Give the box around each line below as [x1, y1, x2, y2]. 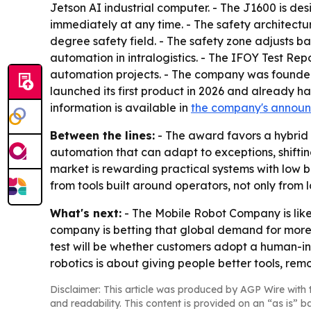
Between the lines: [50, 128, 155, 142]
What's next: [50, 205, 121, 220]
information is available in [50, 100, 191, 115]
